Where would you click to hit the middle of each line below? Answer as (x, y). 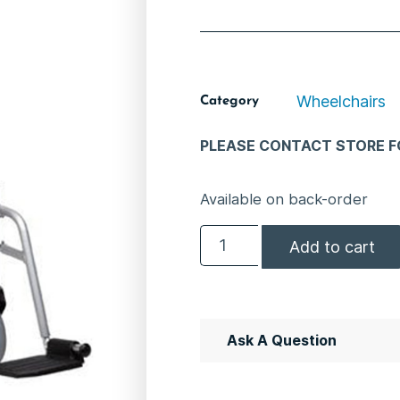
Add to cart (333, 246)
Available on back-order (284, 200)
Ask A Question (282, 340)
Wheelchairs (341, 102)
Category (229, 102)
